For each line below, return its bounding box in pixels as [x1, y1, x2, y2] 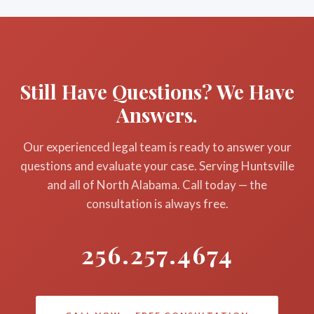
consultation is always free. [86, 196, 228, 211]
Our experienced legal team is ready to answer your [22, 139, 292, 154]
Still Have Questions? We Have [20, 78, 294, 104]
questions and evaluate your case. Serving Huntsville [20, 158, 294, 173]
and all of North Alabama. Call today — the [47, 177, 267, 192]
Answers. [116, 102, 198, 128]
